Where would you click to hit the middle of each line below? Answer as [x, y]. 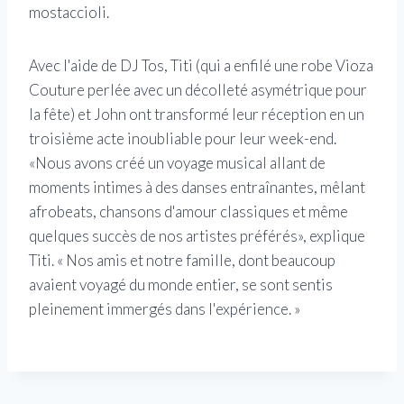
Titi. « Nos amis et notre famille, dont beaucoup [182, 261]
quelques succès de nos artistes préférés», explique [197, 236]
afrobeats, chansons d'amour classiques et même [188, 212]
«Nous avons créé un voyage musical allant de [177, 163]
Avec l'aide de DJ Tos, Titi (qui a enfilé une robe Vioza [201, 66]
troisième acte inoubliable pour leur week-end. [183, 139]
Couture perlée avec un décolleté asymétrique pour [198, 90]
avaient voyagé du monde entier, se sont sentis [181, 285]
